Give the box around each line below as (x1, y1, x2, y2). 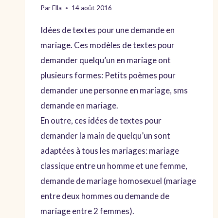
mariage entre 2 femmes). (40, 206, 134, 217)
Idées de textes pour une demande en (40, 25, 175, 36)
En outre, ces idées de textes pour (40, 115, 162, 126)
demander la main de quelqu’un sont (40, 130, 170, 141)
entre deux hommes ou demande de (40, 191, 169, 201)
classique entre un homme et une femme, (40, 161, 187, 171)
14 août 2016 (72, 4, 112, 12)
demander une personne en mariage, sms (40, 85, 188, 96)
